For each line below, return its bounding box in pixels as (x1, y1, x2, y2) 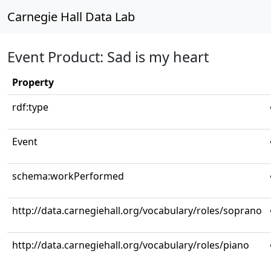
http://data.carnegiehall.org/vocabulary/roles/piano (12, 238, 249, 252)
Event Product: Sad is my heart (7, 47, 209, 67)
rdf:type (12, 100, 48, 114)
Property (12, 76, 54, 89)
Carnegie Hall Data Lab (7, 8, 135, 25)
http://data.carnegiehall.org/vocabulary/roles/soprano (12, 204, 262, 217)
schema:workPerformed (12, 169, 124, 183)
